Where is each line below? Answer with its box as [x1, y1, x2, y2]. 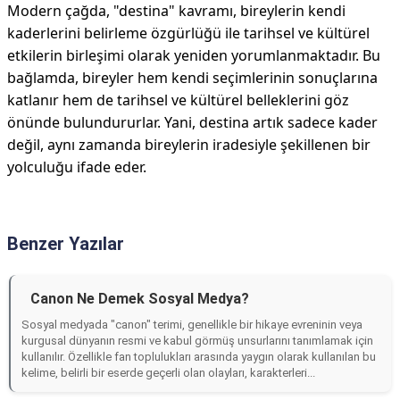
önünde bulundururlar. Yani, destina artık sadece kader [7, 112, 378, 132]
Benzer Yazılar [7, 233, 124, 254]
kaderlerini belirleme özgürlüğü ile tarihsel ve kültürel [7, 23, 370, 43]
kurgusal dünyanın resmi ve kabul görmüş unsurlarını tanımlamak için [21, 334, 373, 347]
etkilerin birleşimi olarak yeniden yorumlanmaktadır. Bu [7, 46, 380, 65]
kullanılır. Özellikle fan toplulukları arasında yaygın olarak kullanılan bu [21, 350, 376, 363]
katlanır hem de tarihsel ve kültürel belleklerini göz [7, 90, 349, 110]
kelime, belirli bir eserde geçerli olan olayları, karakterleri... [21, 366, 315, 379]
